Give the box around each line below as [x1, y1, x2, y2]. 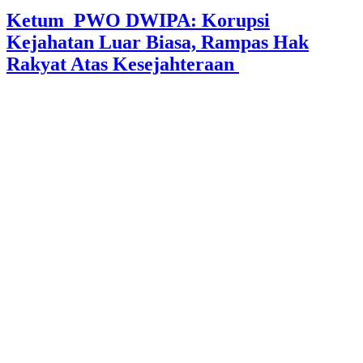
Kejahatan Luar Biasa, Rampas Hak [6, 32, 309, 53]
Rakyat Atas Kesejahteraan [6, 53, 239, 75]
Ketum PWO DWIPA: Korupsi [6, 10, 270, 32]
